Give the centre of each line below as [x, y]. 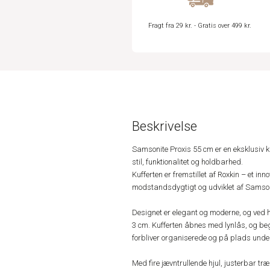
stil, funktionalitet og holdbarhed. [187, 162]
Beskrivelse [165, 127]
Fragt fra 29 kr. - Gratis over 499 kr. [199, 26]
